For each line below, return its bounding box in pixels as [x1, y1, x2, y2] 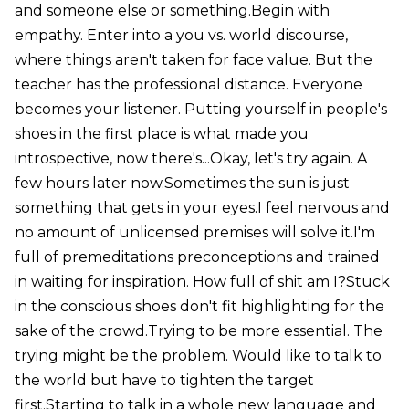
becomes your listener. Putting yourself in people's [14, 100, 387, 118]
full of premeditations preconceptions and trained [14, 247, 380, 266]
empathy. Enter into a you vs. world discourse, [14, 26, 348, 44]
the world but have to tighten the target [14, 371, 314, 389]
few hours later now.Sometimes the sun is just [14, 173, 350, 192]
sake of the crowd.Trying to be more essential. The [14, 321, 383, 340]
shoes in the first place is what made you [14, 124, 309, 142]
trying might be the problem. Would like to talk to [14, 346, 382, 364]
